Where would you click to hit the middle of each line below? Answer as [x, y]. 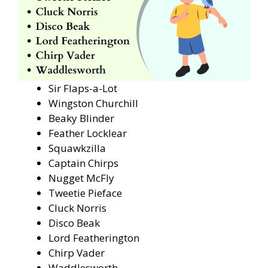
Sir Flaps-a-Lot [83, 89]
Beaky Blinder [81, 118]
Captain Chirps [83, 163]
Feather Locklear [88, 133]
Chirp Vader [77, 253]
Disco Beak [74, 223]
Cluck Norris [77, 208]
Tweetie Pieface [85, 193]
